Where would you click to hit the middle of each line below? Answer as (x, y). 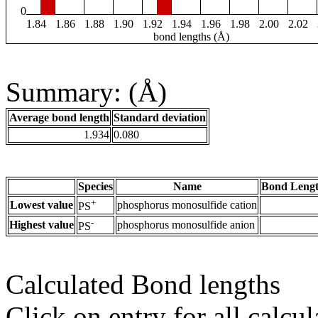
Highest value (42, 225)
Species (95, 187)
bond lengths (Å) (191, 37)
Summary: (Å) (86, 92)
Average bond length (59, 118)
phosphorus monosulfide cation (187, 205)
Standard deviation (160, 118)
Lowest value (42, 205)
